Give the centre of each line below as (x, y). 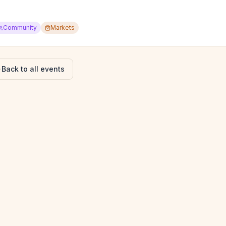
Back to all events (33, 69)
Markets (63, 27)
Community (20, 27)
